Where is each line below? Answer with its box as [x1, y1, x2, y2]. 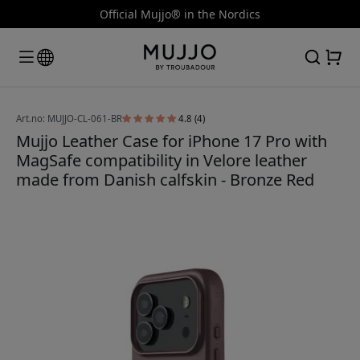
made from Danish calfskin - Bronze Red [16, 168, 314, 190]
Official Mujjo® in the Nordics [100, 6, 260, 22]
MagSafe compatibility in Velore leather [16, 149, 307, 171]
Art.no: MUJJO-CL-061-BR [16, 112, 122, 125]
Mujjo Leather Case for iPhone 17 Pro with [16, 129, 327, 152]
